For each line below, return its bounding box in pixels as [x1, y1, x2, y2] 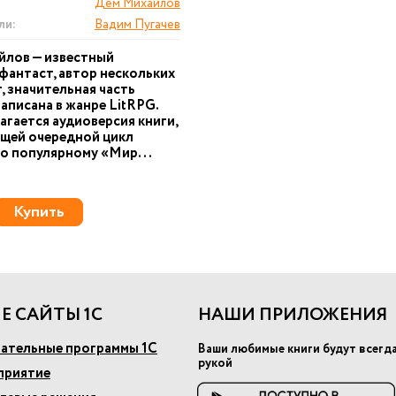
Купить [13, 201, 65, 224]
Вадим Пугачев [95, 16, 180, 34]
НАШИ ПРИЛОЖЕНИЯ [198, 302, 387, 328]
